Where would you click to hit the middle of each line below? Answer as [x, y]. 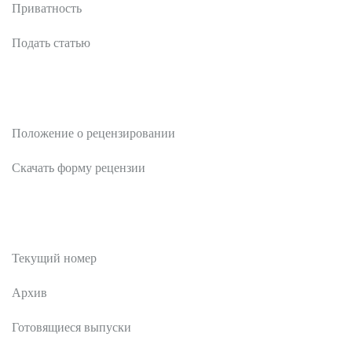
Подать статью [51, 43]
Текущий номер [54, 258]
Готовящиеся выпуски [71, 328]
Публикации [49, 226]
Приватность [47, 9]
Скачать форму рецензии [79, 168]
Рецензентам [49, 101]
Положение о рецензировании [93, 134]
